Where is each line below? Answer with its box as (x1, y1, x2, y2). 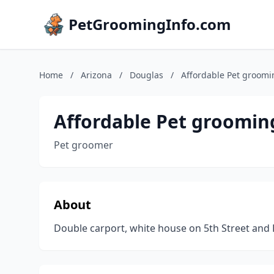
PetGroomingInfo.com (68, 14, 231, 34)
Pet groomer (54, 138, 113, 152)
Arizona (81, 69, 112, 81)
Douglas (130, 69, 163, 81)
